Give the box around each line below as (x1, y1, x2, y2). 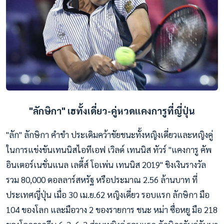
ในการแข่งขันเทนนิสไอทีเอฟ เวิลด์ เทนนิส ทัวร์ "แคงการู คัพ (6, 143, 211, 155)
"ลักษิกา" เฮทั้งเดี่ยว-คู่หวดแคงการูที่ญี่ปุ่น (29, 104, 195, 116)
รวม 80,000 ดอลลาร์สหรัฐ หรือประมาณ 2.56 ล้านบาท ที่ (6, 173, 197, 185)
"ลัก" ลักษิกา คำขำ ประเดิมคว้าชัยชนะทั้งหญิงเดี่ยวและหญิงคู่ (6, 128, 213, 140)
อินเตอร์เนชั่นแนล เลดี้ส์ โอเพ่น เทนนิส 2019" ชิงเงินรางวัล (6, 158, 206, 170)
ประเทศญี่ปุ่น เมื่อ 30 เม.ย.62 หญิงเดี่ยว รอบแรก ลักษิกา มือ (6, 188, 209, 200)
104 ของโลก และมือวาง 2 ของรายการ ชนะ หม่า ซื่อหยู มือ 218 (6, 203, 217, 215)
